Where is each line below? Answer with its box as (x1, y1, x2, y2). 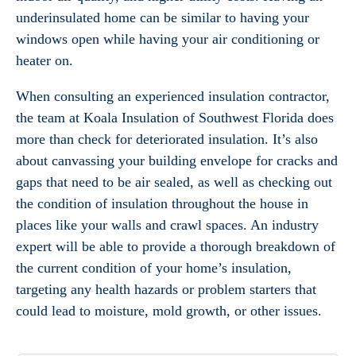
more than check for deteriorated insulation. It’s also (16, 131, 318, 147)
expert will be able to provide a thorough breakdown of (16, 238, 335, 254)
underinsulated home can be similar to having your (16, 10, 309, 25)
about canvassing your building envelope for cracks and (16, 153, 338, 168)
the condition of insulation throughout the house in (16, 195, 308, 211)
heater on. (16, 52, 73, 68)
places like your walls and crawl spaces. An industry (16, 217, 319, 233)
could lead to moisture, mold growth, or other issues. (16, 303, 322, 319)
